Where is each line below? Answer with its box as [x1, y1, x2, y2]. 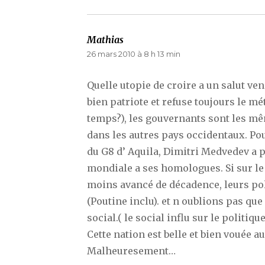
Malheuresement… [87, 245, 176, 257]
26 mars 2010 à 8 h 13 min [87, 49, 180, 59]
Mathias [87, 34, 124, 46]
